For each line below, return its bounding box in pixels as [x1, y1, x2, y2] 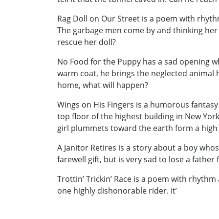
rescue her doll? [57, 36, 116, 47]
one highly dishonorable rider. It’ [57, 185, 177, 196]
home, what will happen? [57, 79, 148, 90]
